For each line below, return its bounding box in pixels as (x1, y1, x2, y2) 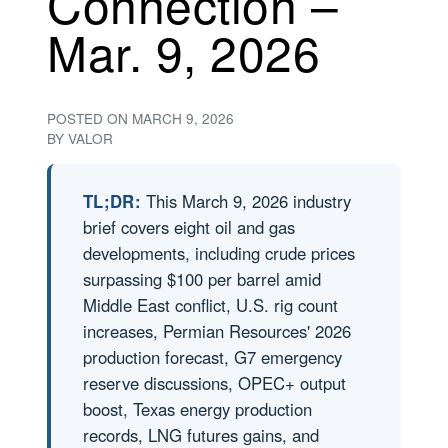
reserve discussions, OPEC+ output (83, 371, 346, 395)
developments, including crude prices (83, 241, 355, 265)
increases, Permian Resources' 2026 (83, 319, 351, 343)
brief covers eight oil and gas (83, 215, 295, 239)
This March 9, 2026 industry (141, 189, 352, 213)
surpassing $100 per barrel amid (83, 267, 321, 291)
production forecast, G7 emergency (83, 345, 342, 369)
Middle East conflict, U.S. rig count (83, 293, 338, 317)
